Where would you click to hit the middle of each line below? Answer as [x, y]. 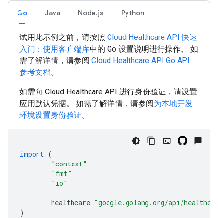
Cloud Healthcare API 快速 [152, 37]
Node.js [91, 13]
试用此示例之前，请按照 [63, 37]
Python [133, 13]
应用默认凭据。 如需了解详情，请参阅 [87, 103]
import [32, 154]
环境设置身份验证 [51, 115]
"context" [69, 164]
